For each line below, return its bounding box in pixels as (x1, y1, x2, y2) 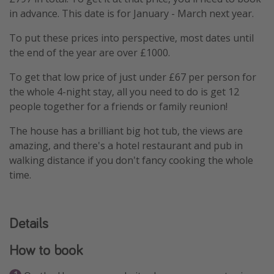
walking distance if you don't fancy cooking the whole (9, 154, 253, 168)
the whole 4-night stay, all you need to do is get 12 (9, 85, 239, 99)
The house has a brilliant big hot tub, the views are (9, 124, 243, 138)
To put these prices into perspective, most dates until (9, 31, 254, 45)
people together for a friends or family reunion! (9, 100, 228, 114)
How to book (9, 240, 83, 260)
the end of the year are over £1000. (9, 46, 170, 60)
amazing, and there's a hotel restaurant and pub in (9, 139, 243, 153)
